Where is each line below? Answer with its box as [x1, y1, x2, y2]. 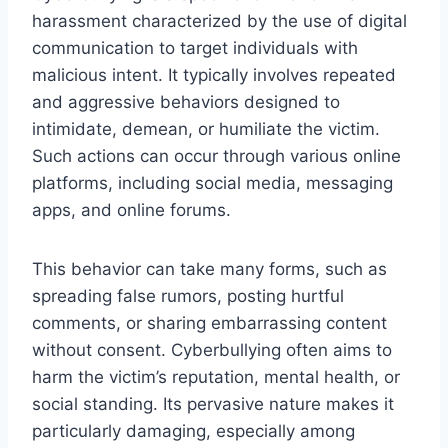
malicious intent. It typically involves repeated [32, 64, 396, 85]
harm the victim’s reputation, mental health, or [32, 366, 400, 387]
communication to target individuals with [32, 37, 358, 58]
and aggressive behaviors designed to [32, 91, 340, 112]
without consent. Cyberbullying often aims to [32, 339, 392, 360]
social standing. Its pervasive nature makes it [32, 393, 394, 414]
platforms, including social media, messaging [32, 172, 393, 193]
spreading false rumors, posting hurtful [32, 285, 344, 306]
